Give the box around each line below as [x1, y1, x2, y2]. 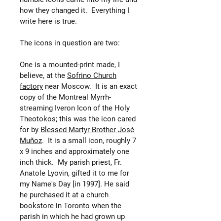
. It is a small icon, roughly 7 [42, 136, 136, 145]
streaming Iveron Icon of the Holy [20, 103, 130, 112]
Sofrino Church [67, 71, 116, 80]
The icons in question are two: [20, 38, 120, 47]
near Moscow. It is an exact [43, 81, 137, 91]
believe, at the [20, 71, 67, 80]
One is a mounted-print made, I [20, 60, 120, 69]
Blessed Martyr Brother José [40, 125, 134, 134]
